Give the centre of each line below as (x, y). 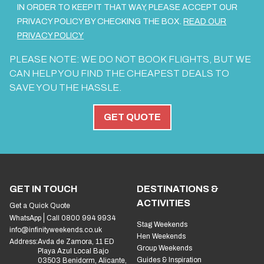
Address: (24, 242)
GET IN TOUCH (43, 189)
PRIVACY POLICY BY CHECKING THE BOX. (100, 22)
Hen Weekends (161, 237)
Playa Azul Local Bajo (73, 251)
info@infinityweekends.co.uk (56, 230)
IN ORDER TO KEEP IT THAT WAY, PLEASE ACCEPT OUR (128, 8)
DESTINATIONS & (178, 189)
